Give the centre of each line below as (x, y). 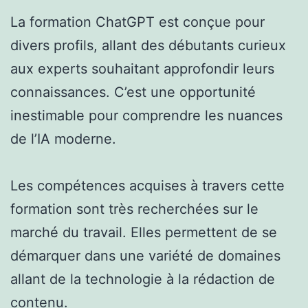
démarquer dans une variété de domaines (145, 255)
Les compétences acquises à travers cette (147, 185)
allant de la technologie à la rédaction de (143, 279)
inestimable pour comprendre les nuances (146, 115)
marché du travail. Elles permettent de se (144, 232)
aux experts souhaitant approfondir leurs (142, 68)
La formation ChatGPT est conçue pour (137, 22)
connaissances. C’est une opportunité (133, 92)
